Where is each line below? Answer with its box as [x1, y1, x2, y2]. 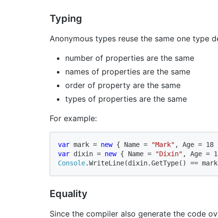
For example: [50, 113, 97, 123]
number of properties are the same [65, 53, 194, 63]
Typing [50, 12, 82, 24]
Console [58, 159, 85, 167]
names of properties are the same [65, 66, 190, 76]
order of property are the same [65, 80, 181, 90]
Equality [50, 187, 88, 200]
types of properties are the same [65, 93, 187, 104]
